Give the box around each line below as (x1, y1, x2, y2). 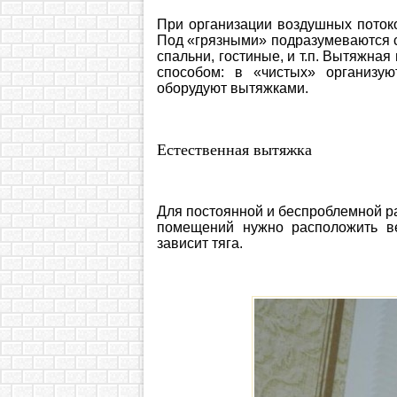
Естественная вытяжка (157, 141, 312, 160)
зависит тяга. (157, 236, 243, 252)
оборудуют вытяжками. (157, 81, 308, 97)
